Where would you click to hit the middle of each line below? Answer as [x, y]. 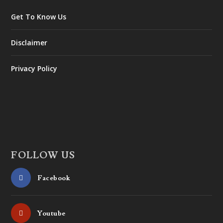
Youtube [52, 213]
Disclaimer [29, 42]
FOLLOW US [43, 155]
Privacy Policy [34, 68]
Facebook [54, 178]
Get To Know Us [39, 16]
